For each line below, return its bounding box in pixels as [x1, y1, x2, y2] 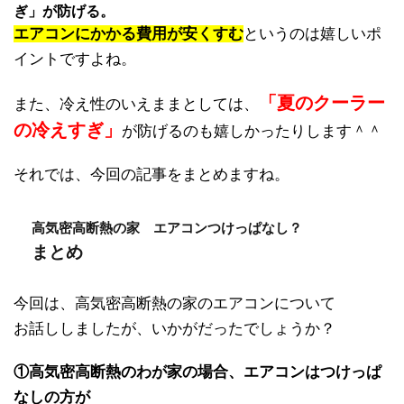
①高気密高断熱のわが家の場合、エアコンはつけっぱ [14, 363, 381, 381]
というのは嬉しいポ [243, 24, 381, 42]
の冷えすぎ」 [14, 119, 122, 140]
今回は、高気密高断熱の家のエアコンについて [14, 294, 335, 312]
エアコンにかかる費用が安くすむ [14, 24, 243, 42]
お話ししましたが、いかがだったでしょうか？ [14, 319, 335, 337]
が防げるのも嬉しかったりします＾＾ [122, 122, 382, 140]
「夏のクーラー [259, 92, 385, 113]
